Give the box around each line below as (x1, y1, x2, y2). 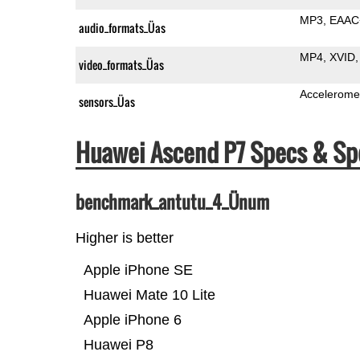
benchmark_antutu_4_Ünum (75, 188, 269, 215)
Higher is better (75, 229, 174, 246)
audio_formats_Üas (78, 18, 166, 36)
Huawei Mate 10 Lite (83, 286, 215, 303)
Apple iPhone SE (83, 261, 193, 278)
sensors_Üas (78, 92, 135, 110)
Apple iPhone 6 (83, 311, 182, 328)
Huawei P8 (83, 336, 153, 353)
